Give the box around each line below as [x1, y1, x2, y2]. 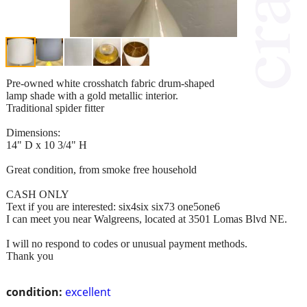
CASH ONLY [6, 188, 69, 200]
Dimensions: [6, 126, 60, 138]
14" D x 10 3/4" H [6, 138, 87, 151]
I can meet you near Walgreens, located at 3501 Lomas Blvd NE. [6, 212, 287, 225]
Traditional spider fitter [6, 101, 104, 114]
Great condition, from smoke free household [6, 163, 197, 175]
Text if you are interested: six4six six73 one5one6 [6, 200, 220, 212]
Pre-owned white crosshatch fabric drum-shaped [6, 77, 214, 89]
